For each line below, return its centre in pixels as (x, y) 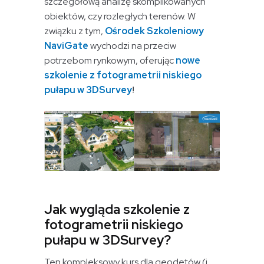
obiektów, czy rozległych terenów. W (120, 16)
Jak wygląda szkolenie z (117, 209)
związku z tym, (75, 31)
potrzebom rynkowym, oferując (110, 61)
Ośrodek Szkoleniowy (155, 31)
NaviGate (67, 46)
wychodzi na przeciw (133, 46)
